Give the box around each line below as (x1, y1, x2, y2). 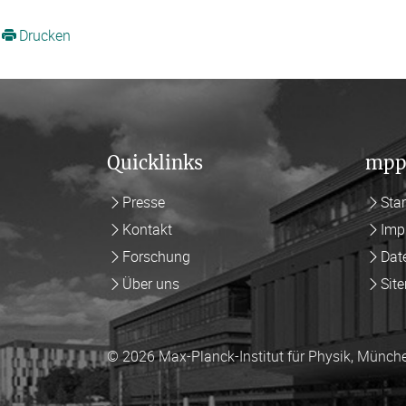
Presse (121, 191, 165, 212)
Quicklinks (107, 150, 203, 174)
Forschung (121, 246, 190, 266)
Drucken (18, 24, 71, 45)
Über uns (121, 273, 179, 294)
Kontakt (121, 218, 172, 239)
